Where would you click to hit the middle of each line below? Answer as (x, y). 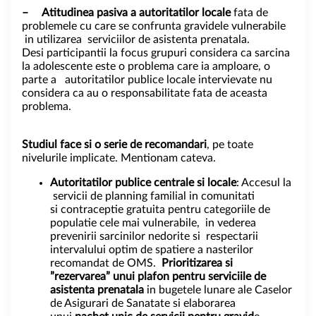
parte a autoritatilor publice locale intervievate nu (147, 79)
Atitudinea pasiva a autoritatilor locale (136, 12)
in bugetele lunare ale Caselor (218, 290)
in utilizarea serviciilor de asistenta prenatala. (136, 39)
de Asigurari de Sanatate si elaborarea (143, 303)
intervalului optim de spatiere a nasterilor (152, 249)
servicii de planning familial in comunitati (152, 196)
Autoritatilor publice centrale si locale (143, 182)
